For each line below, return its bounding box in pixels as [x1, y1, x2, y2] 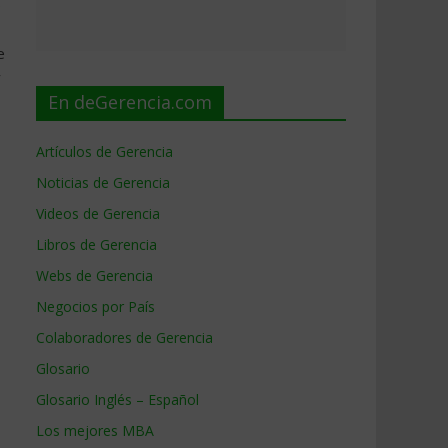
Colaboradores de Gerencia [36, 328, 213, 347]
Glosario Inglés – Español [36, 390, 199, 409]
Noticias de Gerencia [36, 173, 170, 192]
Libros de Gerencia [36, 235, 157, 254]
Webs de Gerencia [36, 266, 153, 285]
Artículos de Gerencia [36, 142, 173, 161]
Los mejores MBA [36, 421, 154, 440]
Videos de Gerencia [36, 204, 160, 223]
